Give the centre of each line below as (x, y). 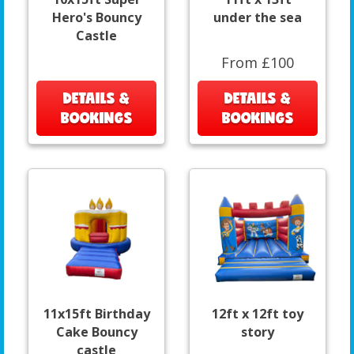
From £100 (258, 63)
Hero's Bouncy (96, 18)
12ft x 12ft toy (258, 314)
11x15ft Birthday (96, 314)
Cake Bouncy (96, 332)
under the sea (258, 18)
